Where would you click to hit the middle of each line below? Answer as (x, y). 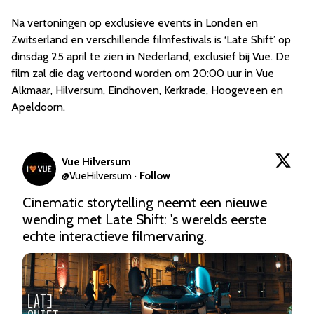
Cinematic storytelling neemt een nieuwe (145, 203)
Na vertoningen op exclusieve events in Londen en (135, 23)
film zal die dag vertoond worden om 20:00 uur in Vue (143, 74)
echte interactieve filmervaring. (115, 237)
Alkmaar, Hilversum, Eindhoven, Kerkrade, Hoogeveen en (147, 90)
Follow (155, 176)
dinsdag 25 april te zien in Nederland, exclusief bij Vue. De (151, 57)
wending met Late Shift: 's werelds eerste (144, 220)
